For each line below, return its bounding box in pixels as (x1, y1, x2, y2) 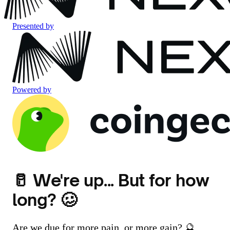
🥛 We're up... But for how (12, 170, 209, 190)
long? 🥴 (12, 189, 77, 210)
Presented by (12, 22, 54, 30)
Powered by (12, 85, 51, 94)
